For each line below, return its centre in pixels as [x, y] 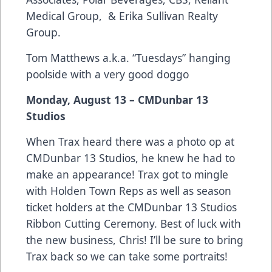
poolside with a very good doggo [107, 74]
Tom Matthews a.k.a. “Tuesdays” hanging [128, 57]
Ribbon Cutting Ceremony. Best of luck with [134, 223]
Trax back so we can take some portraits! [127, 256]
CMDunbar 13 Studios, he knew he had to [131, 158]
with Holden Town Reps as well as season [129, 190]
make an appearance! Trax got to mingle [127, 174]
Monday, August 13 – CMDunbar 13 [117, 99]
